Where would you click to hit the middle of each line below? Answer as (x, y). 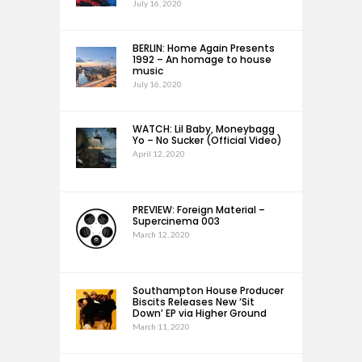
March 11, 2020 (161, 326)
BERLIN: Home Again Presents (204, 48)
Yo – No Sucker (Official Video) (207, 140)
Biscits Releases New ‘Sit (194, 302)
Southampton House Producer (208, 290)
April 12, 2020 (159, 154)
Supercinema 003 (176, 221)
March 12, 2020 (161, 234)
